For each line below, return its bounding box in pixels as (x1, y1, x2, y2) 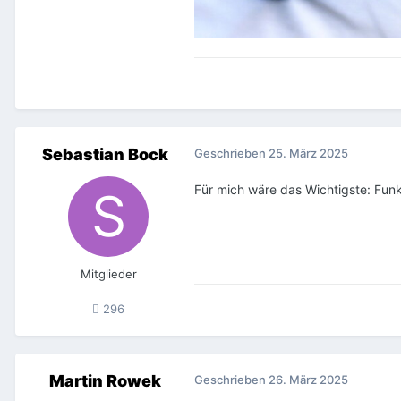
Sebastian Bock (41, 144, 168, 164)
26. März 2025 (269, 371, 348, 387)
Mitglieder (80, 266, 137, 281)
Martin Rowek (48, 371, 161, 390)
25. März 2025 (269, 145, 348, 160)
